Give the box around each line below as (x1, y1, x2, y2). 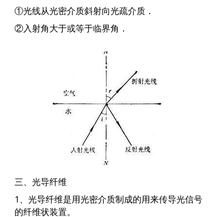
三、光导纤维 (15, 176, 67, 188)
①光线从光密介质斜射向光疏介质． (15, 5, 154, 17)
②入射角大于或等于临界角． (15, 22, 128, 34)
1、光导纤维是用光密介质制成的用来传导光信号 (15, 193, 202, 205)
